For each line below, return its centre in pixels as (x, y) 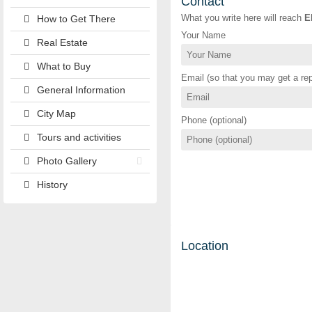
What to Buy (63, 66)
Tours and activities (79, 137)
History (52, 185)
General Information (81, 90)
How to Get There (76, 19)
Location (205, 246)
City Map (56, 114)
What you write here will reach (243, 18)
